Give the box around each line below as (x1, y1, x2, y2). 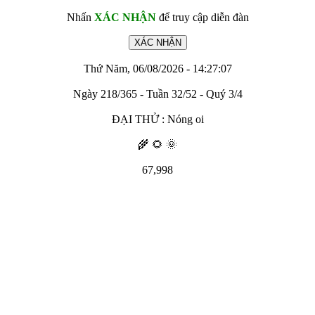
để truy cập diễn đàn (155, 11, 249, 23)
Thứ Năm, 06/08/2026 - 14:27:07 (83, 63, 232, 75)
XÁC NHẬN (94, 11, 156, 23)
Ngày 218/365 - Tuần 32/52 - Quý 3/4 (72, 88, 243, 100)
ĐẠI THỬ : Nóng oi (111, 113, 204, 125)
